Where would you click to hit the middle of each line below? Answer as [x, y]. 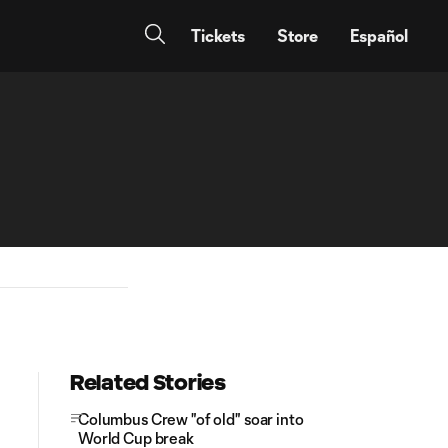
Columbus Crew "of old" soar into [191, 419]
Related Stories [148, 382]
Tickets [218, 35]
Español [379, 35]
